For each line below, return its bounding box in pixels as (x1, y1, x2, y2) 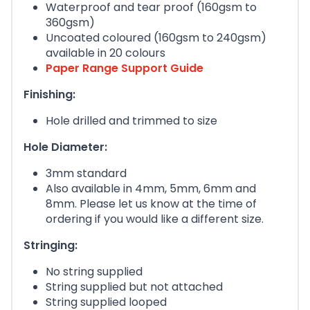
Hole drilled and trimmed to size (46, 113, 217, 129)
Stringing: (24, 237, 77, 254)
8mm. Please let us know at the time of (46, 196, 257, 212)
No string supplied (46, 264, 143, 280)
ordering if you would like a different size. (46, 211, 264, 228)
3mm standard (46, 165, 127, 182)
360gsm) (46, 15, 95, 31)
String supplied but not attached (46, 279, 223, 295)
